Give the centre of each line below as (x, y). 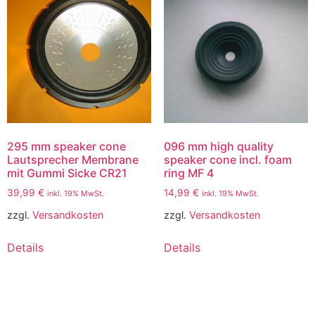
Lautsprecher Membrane (73, 160)
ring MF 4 (188, 173)
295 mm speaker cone (66, 147)
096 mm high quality (218, 147)
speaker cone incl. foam (227, 160)
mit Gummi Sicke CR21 (67, 173)
